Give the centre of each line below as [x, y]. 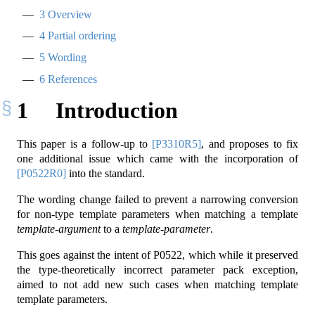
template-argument [59, 229]
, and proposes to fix [250, 144]
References [71, 79]
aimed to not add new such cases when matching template [157, 285]
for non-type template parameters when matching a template [157, 214]
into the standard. [105, 174]
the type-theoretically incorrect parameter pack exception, [157, 270]
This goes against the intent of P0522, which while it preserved [157, 255]
